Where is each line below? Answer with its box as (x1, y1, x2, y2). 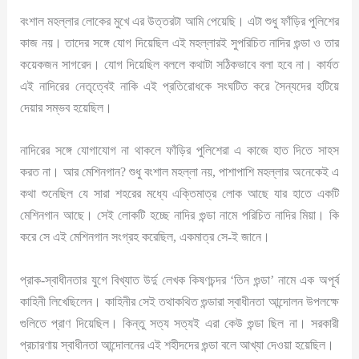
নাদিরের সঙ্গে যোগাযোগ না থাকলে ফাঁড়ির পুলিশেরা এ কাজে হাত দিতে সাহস (20, 143, 339, 159)
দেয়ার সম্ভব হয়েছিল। (20, 100, 113, 116)
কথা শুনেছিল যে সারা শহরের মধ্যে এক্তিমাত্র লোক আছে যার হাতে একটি (20, 186, 339, 202)
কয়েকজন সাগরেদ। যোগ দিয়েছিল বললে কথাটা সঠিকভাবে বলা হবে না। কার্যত (20, 57, 339, 73)
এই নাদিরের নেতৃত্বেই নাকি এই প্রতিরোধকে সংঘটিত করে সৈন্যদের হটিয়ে (20, 79, 339, 95)
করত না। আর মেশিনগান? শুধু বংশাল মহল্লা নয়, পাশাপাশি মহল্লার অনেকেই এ (20, 164, 339, 180)
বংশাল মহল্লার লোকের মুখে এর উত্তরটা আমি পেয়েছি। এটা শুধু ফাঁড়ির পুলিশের (20, 14, 339, 30)
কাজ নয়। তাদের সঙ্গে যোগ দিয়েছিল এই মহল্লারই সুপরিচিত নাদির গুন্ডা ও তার (20, 35, 339, 51)
